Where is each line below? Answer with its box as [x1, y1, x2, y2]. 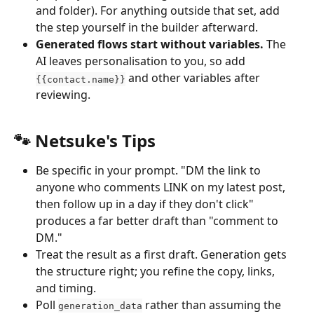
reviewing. [36, 87, 90, 103]
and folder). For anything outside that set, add [36, 3, 282, 19]
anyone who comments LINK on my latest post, [36, 179, 288, 195]
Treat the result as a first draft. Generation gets [36, 246, 289, 262]
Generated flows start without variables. [36, 36, 264, 53]
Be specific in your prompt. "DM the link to [36, 162, 264, 178]
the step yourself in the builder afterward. [36, 20, 258, 36]
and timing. [36, 280, 96, 296]
